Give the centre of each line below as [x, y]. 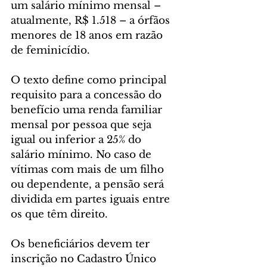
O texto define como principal [90, 80]
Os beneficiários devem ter [82, 244]
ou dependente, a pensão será [89, 184]
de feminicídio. [50, 50]
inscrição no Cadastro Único [85, 259]
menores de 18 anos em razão [88, 35]
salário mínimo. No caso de [83, 155]
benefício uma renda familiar [88, 110]
